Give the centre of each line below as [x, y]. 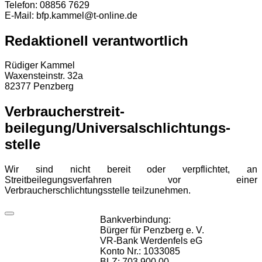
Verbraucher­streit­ [65, 112]
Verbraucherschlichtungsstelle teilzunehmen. [98, 191]
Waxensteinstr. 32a [44, 76]
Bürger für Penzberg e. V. [152, 230]
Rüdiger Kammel [40, 65]
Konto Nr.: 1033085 [140, 251]
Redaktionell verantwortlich [96, 40]
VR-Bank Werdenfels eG [151, 241]
